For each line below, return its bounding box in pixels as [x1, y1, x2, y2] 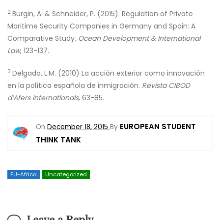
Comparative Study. [7, 33, 78, 43]
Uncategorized [45, 170, 87, 178]
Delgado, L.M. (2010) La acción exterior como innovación [12, 68, 205, 78]
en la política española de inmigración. [7, 81, 142, 90]
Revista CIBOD [142, 81, 190, 90]
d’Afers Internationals [7, 93, 79, 103]
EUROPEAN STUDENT [119, 121, 196, 132]
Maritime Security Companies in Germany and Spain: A [7, 21, 195, 31]
